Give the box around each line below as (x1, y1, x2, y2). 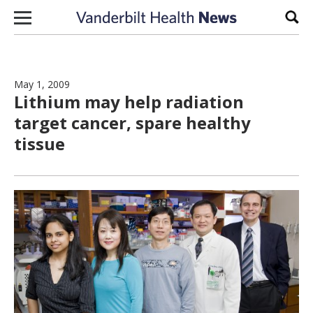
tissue (14, 132, 65, 155)
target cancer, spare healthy (14, 111, 251, 134)
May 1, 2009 (14, 78, 70, 91)
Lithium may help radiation (14, 90, 244, 113)
